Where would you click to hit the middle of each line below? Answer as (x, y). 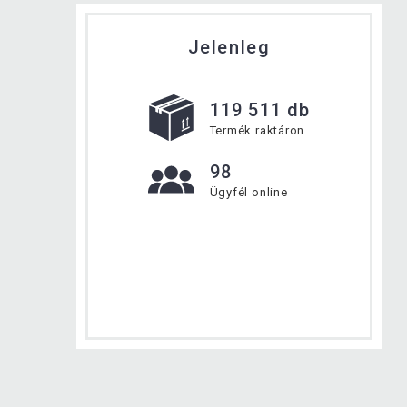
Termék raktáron (257, 130)
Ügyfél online (248, 192)
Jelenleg (229, 47)
